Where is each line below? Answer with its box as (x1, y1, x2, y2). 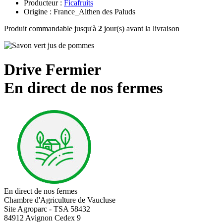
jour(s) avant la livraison (102, 24, 179, 33)
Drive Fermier (4, 60, 101, 79)
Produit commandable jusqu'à (4, 24, 98, 33)
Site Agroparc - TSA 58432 (4, 204, 90, 213)
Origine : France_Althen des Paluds (24, 7, 135, 16)
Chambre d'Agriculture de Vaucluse (4, 195, 115, 204)
